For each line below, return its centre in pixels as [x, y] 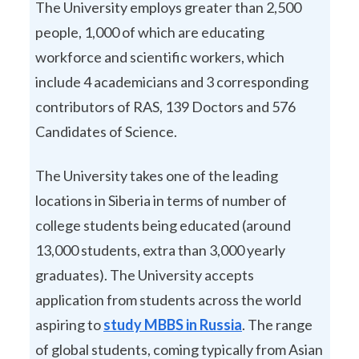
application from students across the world [168, 299]
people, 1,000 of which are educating [150, 32]
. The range [277, 324]
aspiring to [69, 324]
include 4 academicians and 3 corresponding [172, 81]
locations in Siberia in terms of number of [161, 200]
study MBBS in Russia [173, 324]
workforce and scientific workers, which [160, 56]
